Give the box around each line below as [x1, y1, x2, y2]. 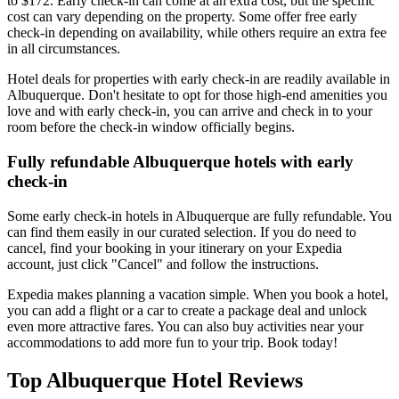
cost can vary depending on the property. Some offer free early [7, 9, 357, 25]
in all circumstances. [7, 41, 124, 57]
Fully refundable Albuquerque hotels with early [7, 152, 354, 172]
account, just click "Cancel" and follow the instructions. [7, 256, 319, 272]
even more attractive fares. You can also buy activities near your [7, 318, 363, 334]
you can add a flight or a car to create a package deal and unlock [7, 302, 367, 318]
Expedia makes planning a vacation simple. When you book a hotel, [7, 286, 388, 302]
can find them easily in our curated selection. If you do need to [7, 224, 356, 240]
